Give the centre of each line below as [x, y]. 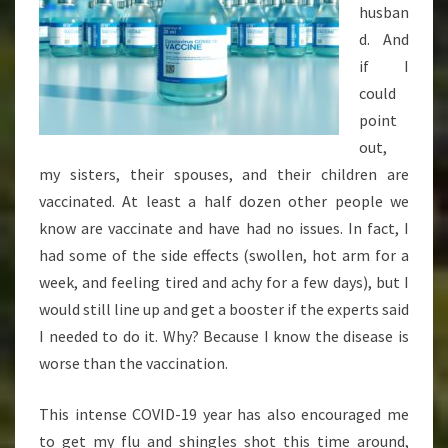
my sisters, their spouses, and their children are [224, 174]
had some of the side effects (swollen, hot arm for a [224, 255]
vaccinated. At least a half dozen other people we [224, 201]
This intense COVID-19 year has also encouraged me [224, 414]
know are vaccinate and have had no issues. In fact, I [224, 228]
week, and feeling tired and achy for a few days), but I [224, 282]
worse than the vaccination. [133, 363]
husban [384, 12]
